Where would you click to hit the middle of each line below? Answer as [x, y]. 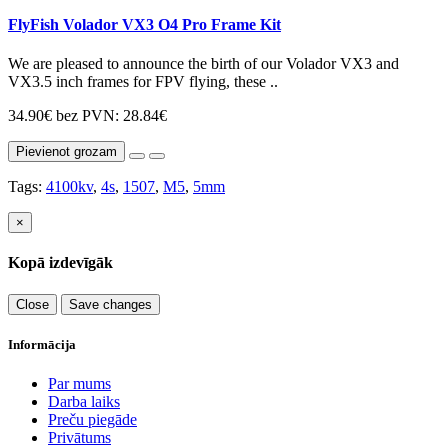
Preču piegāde [92, 419]
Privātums [79, 437]
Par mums [79, 383]
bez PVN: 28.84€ [111, 116]
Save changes [110, 304]
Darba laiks [84, 401]
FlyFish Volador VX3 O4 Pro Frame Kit [144, 24]
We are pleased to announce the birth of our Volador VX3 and [203, 64]
